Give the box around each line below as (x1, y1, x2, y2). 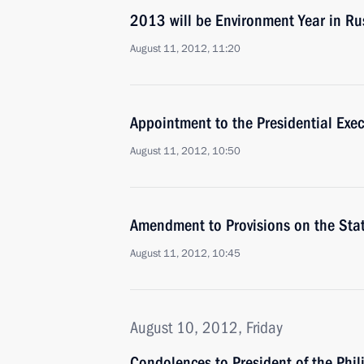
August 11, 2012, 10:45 (130, 246, 240, 261)
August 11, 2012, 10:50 (130, 144, 240, 158)
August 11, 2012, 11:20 (130, 41, 240, 56)
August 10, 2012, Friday (130, 318, 283, 337)
